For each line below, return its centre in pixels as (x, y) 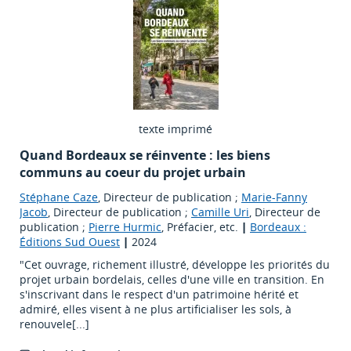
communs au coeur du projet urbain (133, 173)
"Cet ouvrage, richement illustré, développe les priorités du (175, 265)
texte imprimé (175, 129)
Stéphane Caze (59, 197)
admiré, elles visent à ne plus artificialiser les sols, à (156, 309)
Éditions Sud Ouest (70, 242)
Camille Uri (220, 212)
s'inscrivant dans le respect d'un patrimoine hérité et (159, 295)
